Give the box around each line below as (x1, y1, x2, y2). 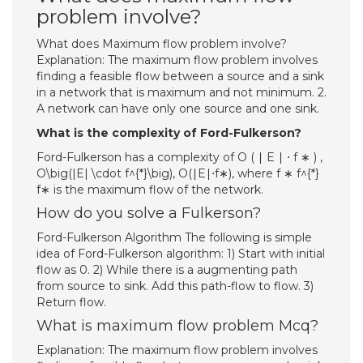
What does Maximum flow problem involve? (36, 36, 287, 51)
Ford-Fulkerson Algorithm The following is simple (36, 230, 312, 245)
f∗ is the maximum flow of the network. (36, 182, 263, 197)
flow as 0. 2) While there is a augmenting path (36, 263, 297, 277)
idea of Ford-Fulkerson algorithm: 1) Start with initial (36, 246, 325, 261)
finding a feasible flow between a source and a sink (36, 69, 324, 83)
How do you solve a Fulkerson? (36, 204, 261, 222)
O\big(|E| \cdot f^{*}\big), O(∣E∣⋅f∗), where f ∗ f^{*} (36, 166, 319, 181)
